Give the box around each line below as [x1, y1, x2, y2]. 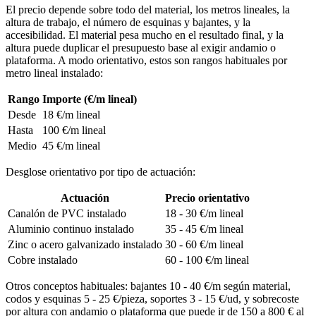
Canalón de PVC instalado [8, 207, 126, 219]
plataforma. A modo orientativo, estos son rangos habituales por [6, 54, 287, 66]
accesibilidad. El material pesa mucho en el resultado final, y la [6, 28, 284, 41]
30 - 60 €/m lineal [165, 238, 243, 250]
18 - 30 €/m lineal [165, 207, 243, 219]
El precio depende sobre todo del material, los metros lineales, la [6, 3, 290, 16]
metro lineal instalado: [6, 66, 103, 79]
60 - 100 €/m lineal [165, 253, 249, 266]
